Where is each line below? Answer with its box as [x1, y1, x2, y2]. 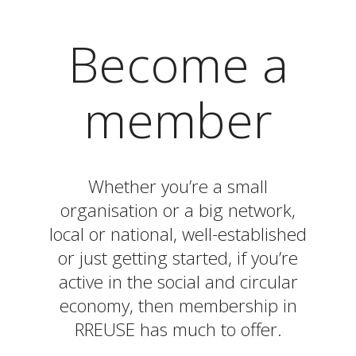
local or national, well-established [49, 222, 307, 246]
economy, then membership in [59, 293, 297, 318]
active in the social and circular [58, 269, 298, 294]
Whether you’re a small [88, 174, 268, 199]
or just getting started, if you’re [58, 246, 298, 270]
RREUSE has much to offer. [74, 317, 282, 342]
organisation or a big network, [60, 198, 296, 222]
